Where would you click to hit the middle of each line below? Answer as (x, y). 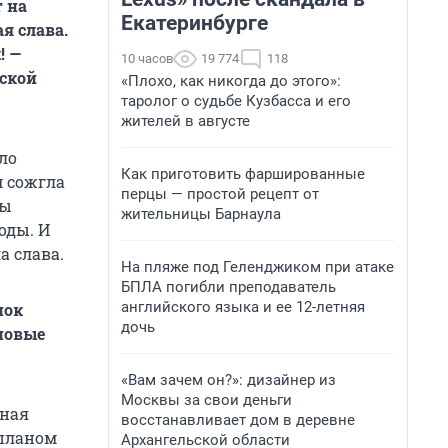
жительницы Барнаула (201, 214)
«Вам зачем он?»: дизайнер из (228, 380)
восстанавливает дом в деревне (238, 420)
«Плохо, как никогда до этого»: (231, 81)
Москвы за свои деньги (206, 400)
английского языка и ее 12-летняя (243, 307)
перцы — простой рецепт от (220, 194)
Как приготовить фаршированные (243, 174)
